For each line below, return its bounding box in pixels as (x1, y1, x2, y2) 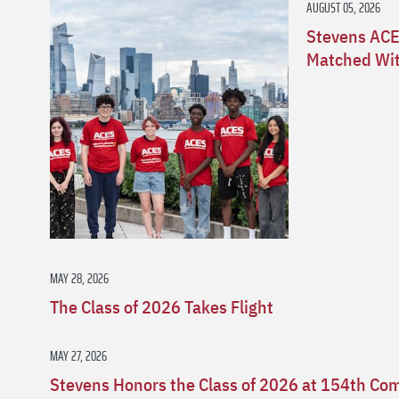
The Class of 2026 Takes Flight (50, 294, 273, 319)
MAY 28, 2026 (50, 266, 109, 289)
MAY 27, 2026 (50, 344, 107, 367)
